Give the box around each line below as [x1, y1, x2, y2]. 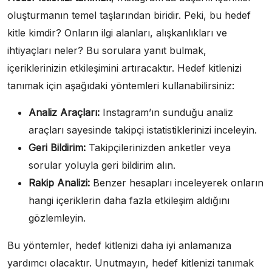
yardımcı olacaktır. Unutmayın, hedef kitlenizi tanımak [7, 256, 254, 269]
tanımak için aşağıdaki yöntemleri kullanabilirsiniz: [7, 79, 234, 92]
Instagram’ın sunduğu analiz [100, 106, 233, 118]
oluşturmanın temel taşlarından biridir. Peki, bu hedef [7, 8, 251, 21]
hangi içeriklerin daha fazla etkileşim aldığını [29, 194, 229, 206]
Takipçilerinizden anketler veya [86, 141, 231, 154]
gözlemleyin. [29, 211, 86, 224]
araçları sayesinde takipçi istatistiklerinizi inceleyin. [29, 123, 257, 136]
